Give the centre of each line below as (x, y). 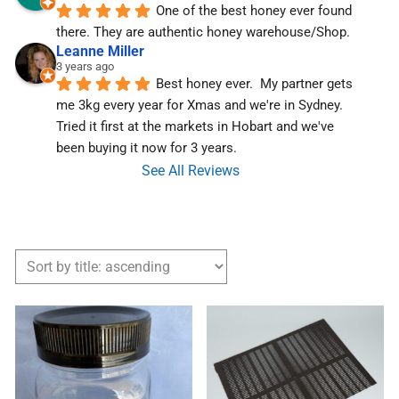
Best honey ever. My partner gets (254, 83)
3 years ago (85, 66)
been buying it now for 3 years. (146, 147)
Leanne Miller (100, 51)
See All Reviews (190, 170)
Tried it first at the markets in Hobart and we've (195, 126)
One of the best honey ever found (253, 10)
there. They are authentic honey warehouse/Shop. (203, 32)
